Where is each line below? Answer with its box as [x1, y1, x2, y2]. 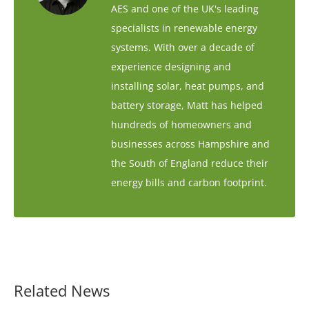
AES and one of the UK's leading [111, 2, 259, 16]
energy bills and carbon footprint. [111, 176, 267, 190]
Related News [14, 280, 110, 301]
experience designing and [111, 60, 231, 74]
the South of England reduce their [111, 157, 268, 170]
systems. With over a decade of [111, 41, 255, 54]
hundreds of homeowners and [111, 118, 252, 132]
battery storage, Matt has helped [111, 99, 263, 112]
